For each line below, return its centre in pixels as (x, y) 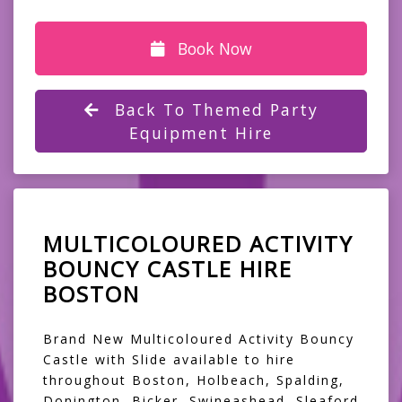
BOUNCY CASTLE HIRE (168, 269)
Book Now (212, 49)
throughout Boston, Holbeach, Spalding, (194, 380)
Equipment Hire (201, 133)
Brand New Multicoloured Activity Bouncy (199, 339)
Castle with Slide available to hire (169, 360)
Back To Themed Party (213, 110)
